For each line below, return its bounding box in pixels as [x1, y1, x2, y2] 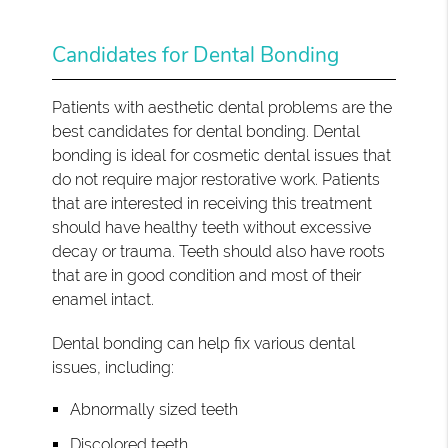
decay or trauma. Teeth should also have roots [52, 241, 386, 261]
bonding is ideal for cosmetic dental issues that [52, 145, 392, 165]
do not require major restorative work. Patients [52, 169, 381, 189]
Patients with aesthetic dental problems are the [52, 97, 393, 117]
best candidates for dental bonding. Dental [52, 121, 361, 141]
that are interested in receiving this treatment [52, 193, 373, 213]
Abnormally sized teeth [70, 399, 239, 419]
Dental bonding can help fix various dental [52, 333, 356, 353]
